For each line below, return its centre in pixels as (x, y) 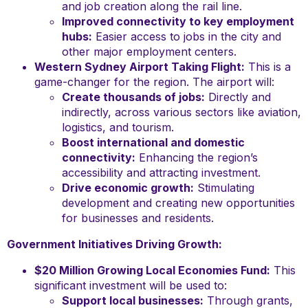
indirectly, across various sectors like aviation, (181, 112)
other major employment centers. (149, 52)
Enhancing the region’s (197, 157)
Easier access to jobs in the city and (187, 36)
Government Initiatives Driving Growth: (114, 244)
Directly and (238, 97)
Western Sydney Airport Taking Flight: (140, 67)
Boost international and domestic (153, 142)
